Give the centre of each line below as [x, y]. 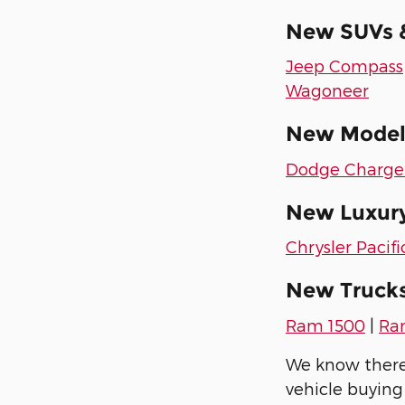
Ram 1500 [325, 325]
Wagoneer [327, 90]
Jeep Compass [344, 66]
